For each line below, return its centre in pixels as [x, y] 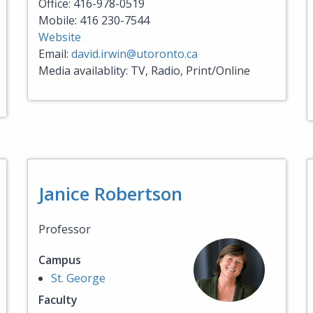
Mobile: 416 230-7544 [94, 20]
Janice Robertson [110, 194]
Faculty [58, 300]
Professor [65, 229]
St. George [78, 278]
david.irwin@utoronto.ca [134, 54]
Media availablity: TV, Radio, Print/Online [144, 71]
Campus [60, 260]
